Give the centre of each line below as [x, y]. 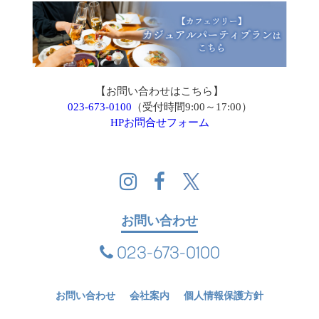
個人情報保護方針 [224, 296]
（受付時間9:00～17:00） [192, 106]
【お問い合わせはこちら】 [159, 91]
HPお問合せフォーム [159, 122]
